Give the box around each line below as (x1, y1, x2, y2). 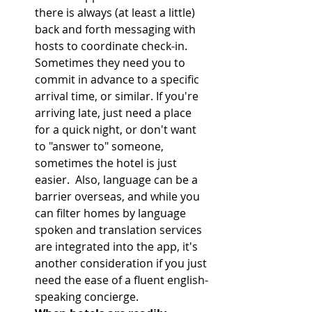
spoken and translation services (35, 222, 205, 238)
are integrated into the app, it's (35, 239, 201, 255)
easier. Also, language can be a (35, 172, 201, 188)
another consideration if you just (35, 256, 210, 272)
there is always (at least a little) (35, 5, 198, 21)
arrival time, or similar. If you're (35, 88, 201, 104)
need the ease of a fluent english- (35, 272, 208, 288)
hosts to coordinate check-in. (35, 38, 190, 54)
